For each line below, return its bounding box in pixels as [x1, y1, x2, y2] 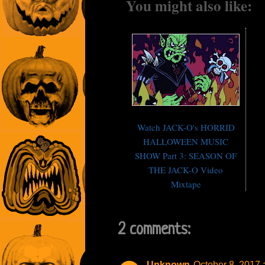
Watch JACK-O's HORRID [137, 121, 235, 134]
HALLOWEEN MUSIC [143, 135, 228, 148]
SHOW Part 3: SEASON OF [135, 150, 237, 162]
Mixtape [170, 178, 201, 190]
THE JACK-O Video [148, 164, 223, 176]
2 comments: [118, 221, 190, 240]
